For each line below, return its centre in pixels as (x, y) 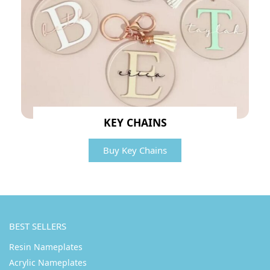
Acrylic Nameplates (48, 262)
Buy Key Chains (135, 150)
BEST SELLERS (38, 226)
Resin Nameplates (46, 246)
